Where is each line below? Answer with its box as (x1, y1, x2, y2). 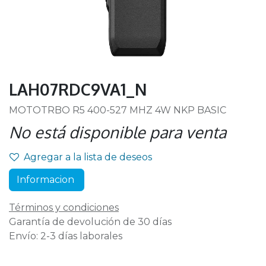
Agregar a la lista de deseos (24, 151, 152, 163)
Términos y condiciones (9, 202, 119, 213)
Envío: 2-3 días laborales (9, 230, 122, 242)
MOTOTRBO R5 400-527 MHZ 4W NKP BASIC (9, 104, 226, 116)
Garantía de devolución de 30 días (9, 216, 172, 227)
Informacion (17, 174, 77, 185)
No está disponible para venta (9, 122, 226, 142)
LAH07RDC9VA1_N (9, 79, 147, 99)
